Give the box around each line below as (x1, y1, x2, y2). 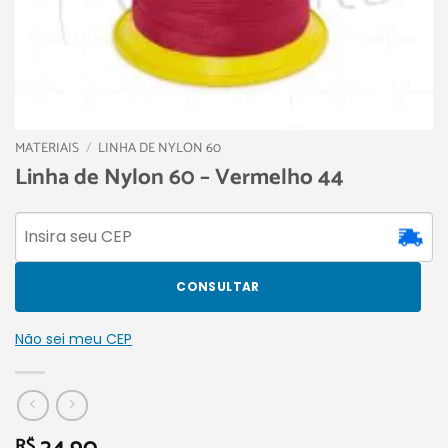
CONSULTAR (176, 277, 260, 295)
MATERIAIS (15, 137, 79, 160)
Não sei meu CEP (15, 328, 132, 349)
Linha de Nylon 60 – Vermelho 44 (15, 158, 344, 196)
